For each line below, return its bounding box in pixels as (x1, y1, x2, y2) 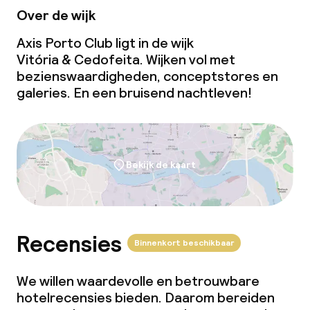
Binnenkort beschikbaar (134, 237, 234, 248)
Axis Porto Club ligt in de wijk (17, 34, 194, 52)
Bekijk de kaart (125, 158, 196, 171)
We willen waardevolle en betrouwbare (17, 272, 259, 290)
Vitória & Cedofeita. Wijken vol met (17, 51, 235, 69)
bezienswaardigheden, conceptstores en (17, 67, 278, 85)
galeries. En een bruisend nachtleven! (17, 84, 252, 102)
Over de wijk (17, 6, 95, 24)
